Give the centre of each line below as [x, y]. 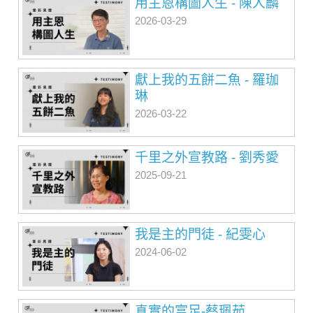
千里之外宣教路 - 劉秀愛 [207, 157]
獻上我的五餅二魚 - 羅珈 [207, 80]
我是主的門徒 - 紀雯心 [201, 234]
